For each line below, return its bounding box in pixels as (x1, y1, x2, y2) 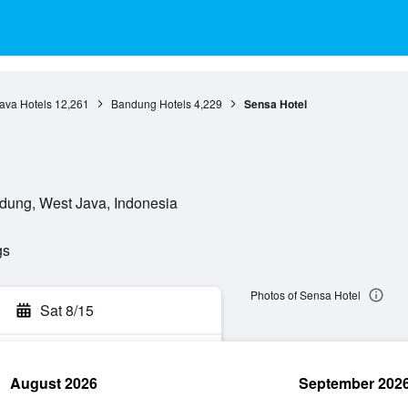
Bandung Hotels (110, 96, 191, 111)
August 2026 (10, 372, 97, 393)
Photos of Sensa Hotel (250, 287, 361, 303)
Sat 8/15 (40, 300, 94, 321)
